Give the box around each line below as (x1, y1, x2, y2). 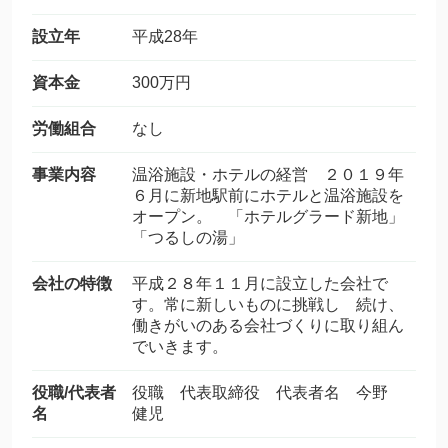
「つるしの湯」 (132, 229, 244, 246)
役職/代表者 (32, 384, 116, 401)
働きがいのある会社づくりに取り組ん (132, 317, 404, 334)
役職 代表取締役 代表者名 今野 (132, 384, 404, 401)
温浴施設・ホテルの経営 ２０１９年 (132, 166, 404, 183)
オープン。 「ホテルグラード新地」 (132, 208, 404, 225)
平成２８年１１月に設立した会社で (132, 275, 388, 292)
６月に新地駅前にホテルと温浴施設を (132, 187, 404, 204)
